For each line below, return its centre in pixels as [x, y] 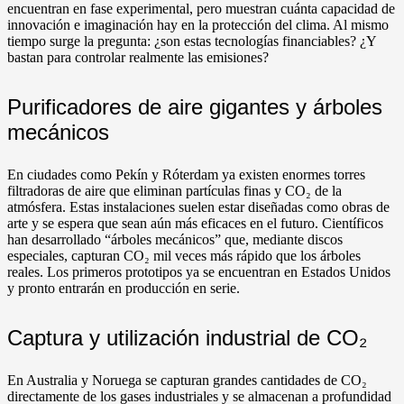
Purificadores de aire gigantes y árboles [195, 107]
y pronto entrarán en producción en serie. [124, 289]
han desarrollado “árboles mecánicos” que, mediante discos [175, 240]
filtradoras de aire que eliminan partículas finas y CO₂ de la [174, 191]
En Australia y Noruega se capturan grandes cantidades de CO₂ [187, 381]
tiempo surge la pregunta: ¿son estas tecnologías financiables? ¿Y [192, 41]
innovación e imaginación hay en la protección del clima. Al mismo [198, 25]
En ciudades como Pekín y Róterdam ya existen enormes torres [186, 175]
